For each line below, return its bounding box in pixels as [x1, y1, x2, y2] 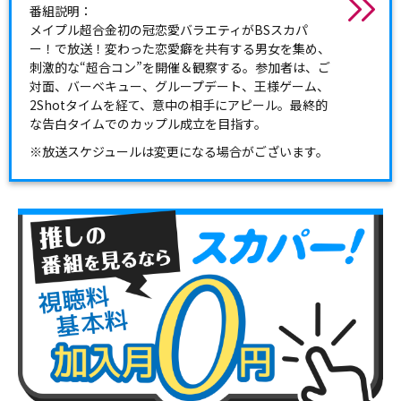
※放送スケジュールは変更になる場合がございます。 [30, 142, 328, 161]
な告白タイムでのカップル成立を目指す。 [30, 115, 267, 133]
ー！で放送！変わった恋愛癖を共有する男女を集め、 [30, 39, 330, 58]
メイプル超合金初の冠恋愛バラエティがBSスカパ [30, 21, 308, 39]
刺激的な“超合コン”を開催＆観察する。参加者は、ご [30, 58, 330, 77]
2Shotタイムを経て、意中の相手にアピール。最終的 [30, 96, 328, 115]
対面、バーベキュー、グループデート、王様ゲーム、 [30, 77, 329, 96]
